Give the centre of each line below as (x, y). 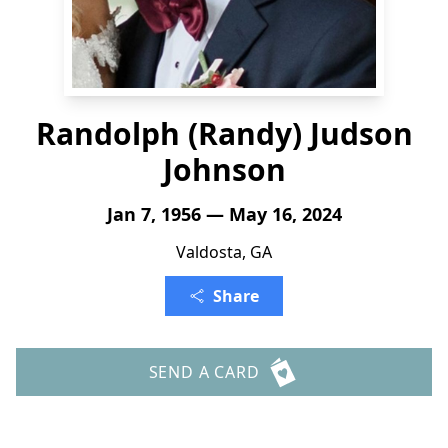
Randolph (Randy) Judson (224, 133)
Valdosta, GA (224, 252)
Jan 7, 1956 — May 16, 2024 (224, 214)
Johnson (224, 169)
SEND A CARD (204, 372)
